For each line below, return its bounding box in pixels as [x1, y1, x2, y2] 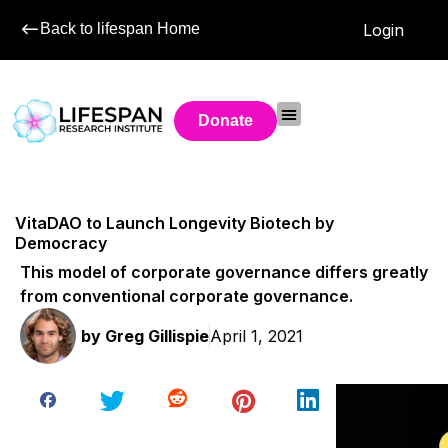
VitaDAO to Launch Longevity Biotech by [15, 213, 334, 234]
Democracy [15, 233, 107, 254]
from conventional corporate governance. [19, 285, 353, 306]
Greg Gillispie [101, 325, 209, 346]
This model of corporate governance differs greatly [19, 261, 428, 282]
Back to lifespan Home [40, 20, 200, 37]
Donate [198, 112, 254, 129]
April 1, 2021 [210, 325, 303, 346]
